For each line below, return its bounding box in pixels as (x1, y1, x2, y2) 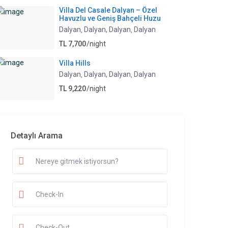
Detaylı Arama (11, 131, 63, 141)
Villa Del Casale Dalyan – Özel (59, 6, 157, 15)
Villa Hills (59, 59, 91, 68)
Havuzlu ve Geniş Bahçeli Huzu (59, 14, 161, 23)
